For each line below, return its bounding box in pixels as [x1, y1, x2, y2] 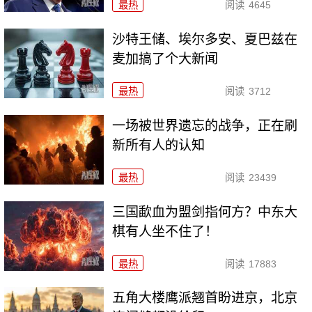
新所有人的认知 [112, 137, 205, 153]
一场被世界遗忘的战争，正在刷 [112, 118, 298, 133]
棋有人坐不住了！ [112, 224, 219, 239]
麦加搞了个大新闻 [112, 51, 219, 66]
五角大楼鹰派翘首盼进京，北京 [112, 290, 298, 306]
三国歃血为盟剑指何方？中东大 [112, 204, 298, 219]
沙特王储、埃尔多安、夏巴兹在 [112, 31, 298, 47]
